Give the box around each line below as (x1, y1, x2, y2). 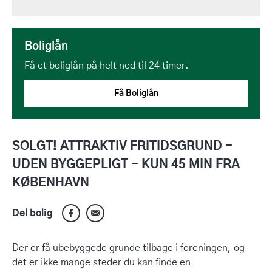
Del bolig (12, 208, 53, 218)
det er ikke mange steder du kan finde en (12, 257, 191, 267)
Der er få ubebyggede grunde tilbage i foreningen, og (12, 243, 245, 253)
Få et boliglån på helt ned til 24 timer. (24, 61, 189, 70)
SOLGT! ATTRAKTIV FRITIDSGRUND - (12, 140, 233, 152)
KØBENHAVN (12, 177, 89, 189)
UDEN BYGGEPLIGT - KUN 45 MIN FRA (12, 158, 240, 171)
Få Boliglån (114, 89, 158, 98)
